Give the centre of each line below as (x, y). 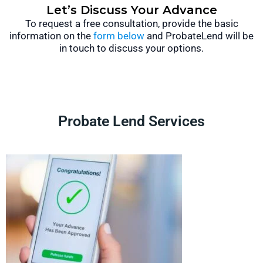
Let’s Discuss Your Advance (131, 10)
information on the (51, 36)
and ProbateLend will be (199, 36)
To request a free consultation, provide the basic (131, 24)
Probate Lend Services (131, 122)
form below (119, 36)
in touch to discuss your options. (131, 48)
